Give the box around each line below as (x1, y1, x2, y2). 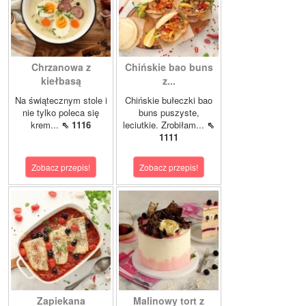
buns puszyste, (138, 106, 199, 120)
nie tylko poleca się (23, 106, 99, 120)
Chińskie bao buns (124, 60, 213, 74)
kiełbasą (40, 74, 81, 88)
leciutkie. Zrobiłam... (123, 118, 207, 132)
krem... (31, 118, 61, 132)
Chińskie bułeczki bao (125, 94, 212, 107)
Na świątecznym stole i (14, 94, 107, 107)
